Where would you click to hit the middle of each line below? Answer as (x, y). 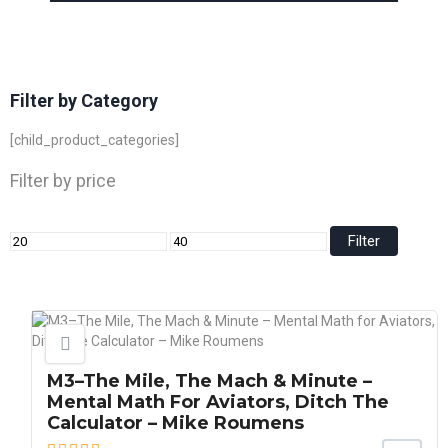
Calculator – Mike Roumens (175, 423)
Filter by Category (84, 100)
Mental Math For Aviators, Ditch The (218, 402)
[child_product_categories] (94, 140)
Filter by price (63, 180)
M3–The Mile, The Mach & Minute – (209, 381)
